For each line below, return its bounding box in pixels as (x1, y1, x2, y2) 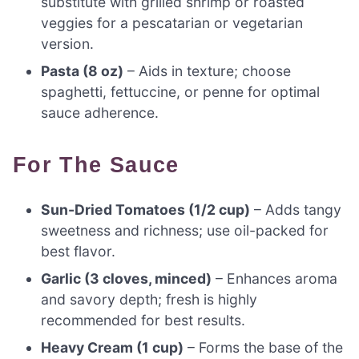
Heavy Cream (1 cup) (41, 339, 184, 357)
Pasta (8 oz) (41, 63, 124, 80)
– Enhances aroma (212, 270, 338, 288)
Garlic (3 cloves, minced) (41, 270, 212, 288)
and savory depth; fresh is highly (41, 291, 258, 309)
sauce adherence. (41, 104, 159, 122)
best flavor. (41, 243, 116, 260)
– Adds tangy (250, 201, 342, 219)
